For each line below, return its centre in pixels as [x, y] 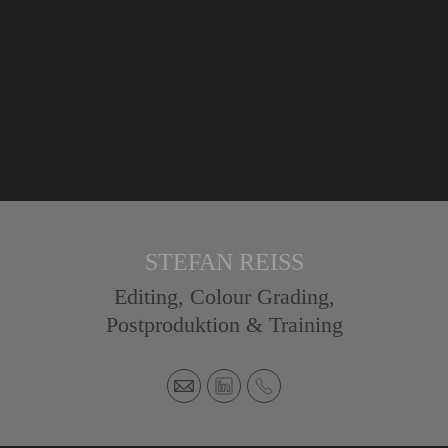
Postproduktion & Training [224, 325]
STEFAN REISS [224, 262]
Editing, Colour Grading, [224, 297]
